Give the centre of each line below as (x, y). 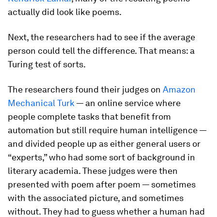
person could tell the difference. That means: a (101, 51)
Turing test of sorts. (47, 64)
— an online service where (128, 103)
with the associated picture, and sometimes (96, 198)
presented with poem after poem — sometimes (102, 184)
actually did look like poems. (65, 12)
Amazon (179, 89)
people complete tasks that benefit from (89, 116)
